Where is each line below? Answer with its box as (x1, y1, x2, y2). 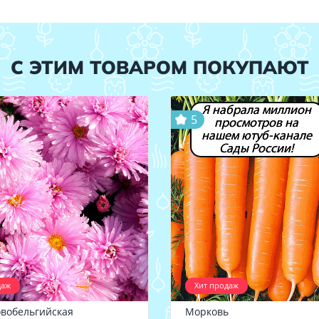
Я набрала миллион (202, 102, 311, 117)
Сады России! (219, 140, 294, 156)
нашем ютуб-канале (201, 127, 312, 143)
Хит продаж (194, 279, 239, 291)
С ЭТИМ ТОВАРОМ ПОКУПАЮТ (10, 55, 309, 79)
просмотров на (214, 115, 299, 130)
